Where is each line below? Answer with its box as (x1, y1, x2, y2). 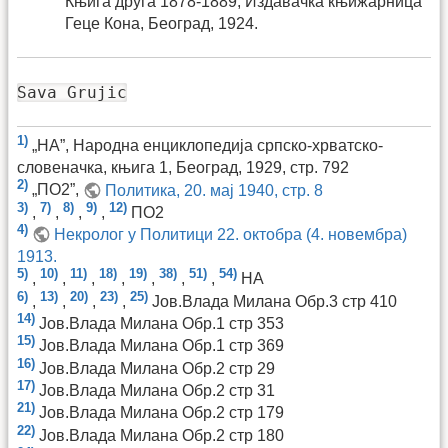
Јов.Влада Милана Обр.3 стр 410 (152, 292, 397, 310)
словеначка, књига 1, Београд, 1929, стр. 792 (17, 159, 349, 177)
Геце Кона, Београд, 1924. (65, 14, 258, 32)
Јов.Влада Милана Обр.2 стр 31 (39, 382, 275, 400)
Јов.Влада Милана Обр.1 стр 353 (39, 315, 284, 333)
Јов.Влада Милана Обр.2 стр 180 (39, 426, 284, 444)
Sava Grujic (17, 82, 127, 102)
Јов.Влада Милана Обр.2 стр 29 (39, 359, 275, 377)
